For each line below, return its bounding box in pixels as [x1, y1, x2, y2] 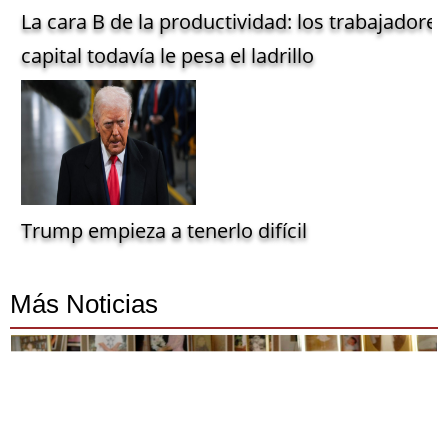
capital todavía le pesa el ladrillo [21, 42, 314, 70]
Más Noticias [10, 289, 158, 320]
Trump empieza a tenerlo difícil [21, 217, 307, 245]
